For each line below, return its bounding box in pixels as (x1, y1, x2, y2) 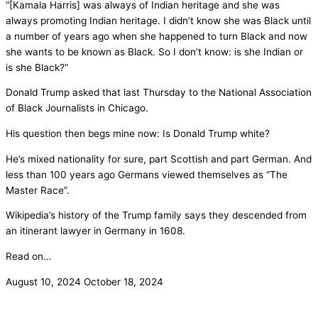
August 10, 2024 (6, 275, 84, 287)
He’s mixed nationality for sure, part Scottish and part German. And (6, 153, 312, 165)
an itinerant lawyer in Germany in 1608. (6, 225, 185, 237)
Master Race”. (6, 184, 70, 196)
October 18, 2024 (84, 275, 163, 287)
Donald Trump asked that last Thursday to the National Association (6, 87, 312, 99)
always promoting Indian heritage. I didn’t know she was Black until (6, 14, 311, 26)
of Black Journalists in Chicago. (6, 102, 148, 114)
